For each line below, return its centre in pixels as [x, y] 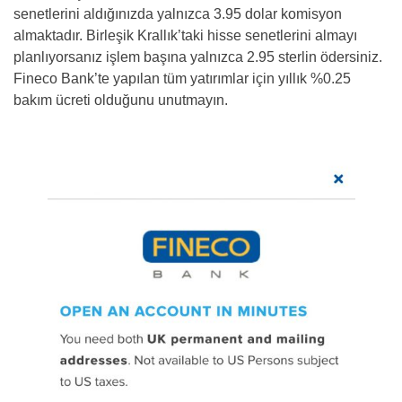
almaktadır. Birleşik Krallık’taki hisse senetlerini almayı [185, 35]
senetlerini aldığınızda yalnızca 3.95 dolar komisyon [178, 14]
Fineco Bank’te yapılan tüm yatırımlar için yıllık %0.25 [182, 79]
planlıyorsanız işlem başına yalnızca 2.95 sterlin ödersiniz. [198, 57]
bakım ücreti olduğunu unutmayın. [121, 100]
